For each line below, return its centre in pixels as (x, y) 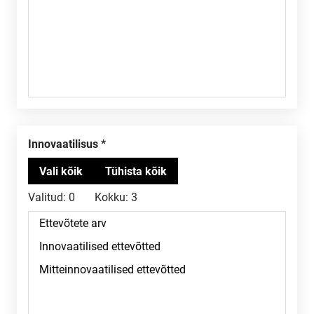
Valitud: (47, 197)
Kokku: (111, 197)
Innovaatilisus (65, 144)
